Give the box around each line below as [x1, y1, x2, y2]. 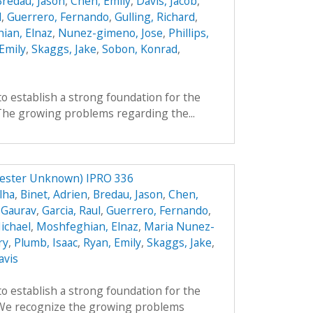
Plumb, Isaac [13, 235, 78, 251]
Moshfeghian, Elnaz [36, 219, 138, 235]
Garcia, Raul [41, 203, 101, 219]
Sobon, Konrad [101, 41, 177, 57]
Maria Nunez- [143, 219, 214, 235]
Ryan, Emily [82, 235, 141, 251]
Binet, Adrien [20, 187, 87, 203]
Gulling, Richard [114, 8, 195, 24]
